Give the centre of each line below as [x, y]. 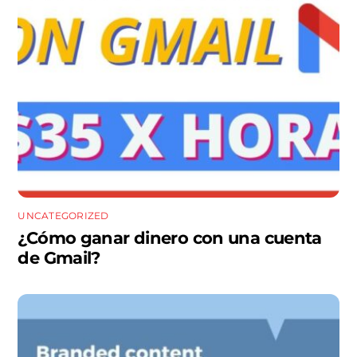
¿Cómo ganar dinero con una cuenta [170, 237]
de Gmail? [59, 257]
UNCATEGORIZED [63, 215]
